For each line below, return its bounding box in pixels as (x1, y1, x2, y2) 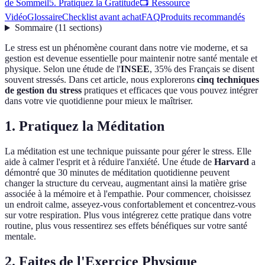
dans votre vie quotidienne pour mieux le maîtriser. (5, 96, 193, 106)
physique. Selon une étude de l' (5, 64, 121, 75)
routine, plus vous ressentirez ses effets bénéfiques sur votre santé (5, 221, 247, 231)
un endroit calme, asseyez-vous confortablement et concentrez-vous (5, 199, 256, 210)
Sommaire (14, 22, 53, 33)
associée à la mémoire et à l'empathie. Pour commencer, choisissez (5, 189, 251, 199)
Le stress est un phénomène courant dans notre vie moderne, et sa (5, 43, 248, 53)
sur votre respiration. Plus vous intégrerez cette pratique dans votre (5, 210, 251, 221)
